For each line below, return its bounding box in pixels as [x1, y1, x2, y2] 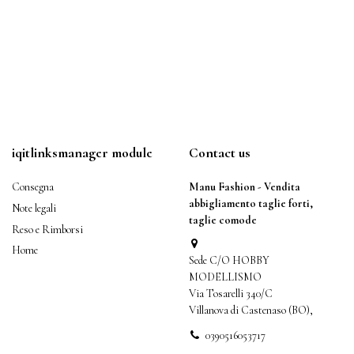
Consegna [12, 180, 54, 194]
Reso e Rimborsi [12, 222, 83, 236]
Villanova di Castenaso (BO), [189, 303, 313, 318]
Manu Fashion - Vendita [189, 180, 300, 194]
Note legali [12, 201, 56, 215]
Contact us [189, 144, 250, 161]
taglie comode [189, 213, 257, 228]
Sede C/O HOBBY [189, 254, 269, 268]
